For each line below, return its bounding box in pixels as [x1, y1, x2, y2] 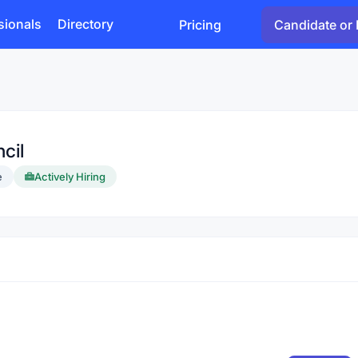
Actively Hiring [34, 170, 105, 183]
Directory [58, 16, 113, 32]
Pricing [179, 16, 221, 33]
